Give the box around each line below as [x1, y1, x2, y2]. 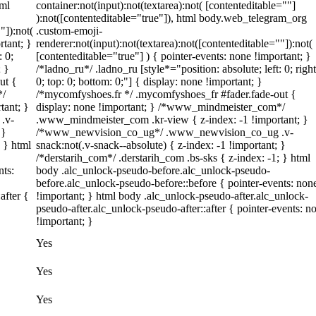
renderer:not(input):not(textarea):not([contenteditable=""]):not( [36, 37, 312, 49]
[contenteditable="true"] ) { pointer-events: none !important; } [36, 50, 311, 62]
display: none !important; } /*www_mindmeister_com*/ [36, 101, 285, 113]
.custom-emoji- [36, 25, 102, 37]
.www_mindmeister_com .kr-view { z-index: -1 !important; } [36, 114, 308, 126]
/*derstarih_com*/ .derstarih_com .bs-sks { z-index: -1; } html [36, 152, 310, 164]
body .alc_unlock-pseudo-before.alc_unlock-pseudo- [36, 164, 270, 176]
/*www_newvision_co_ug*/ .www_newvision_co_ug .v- [36, 126, 293, 138]
